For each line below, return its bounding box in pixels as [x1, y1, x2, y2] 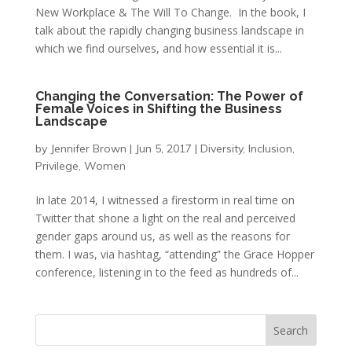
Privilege [35, 159, 79, 173]
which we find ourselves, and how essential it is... [35, 41, 282, 56]
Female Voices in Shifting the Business [35, 101, 282, 116]
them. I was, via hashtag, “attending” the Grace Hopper [35, 247, 314, 262]
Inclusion [247, 141, 292, 156]
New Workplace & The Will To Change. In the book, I [35, 5, 306, 20]
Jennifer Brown [49, 141, 126, 156]
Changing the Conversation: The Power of [35, 89, 303, 104]
